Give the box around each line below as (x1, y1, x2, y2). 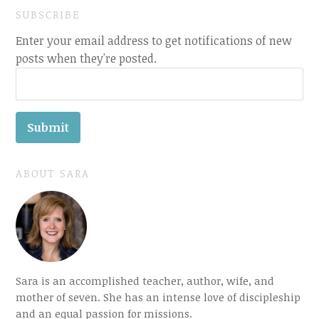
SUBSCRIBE (16, 7, 81, 22)
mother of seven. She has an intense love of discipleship (16, 290, 301, 305)
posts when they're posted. (16, 51, 157, 67)
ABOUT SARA (16, 166, 90, 181)
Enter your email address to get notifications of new (16, 33, 293, 49)
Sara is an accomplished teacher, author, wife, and (16, 273, 275, 288)
